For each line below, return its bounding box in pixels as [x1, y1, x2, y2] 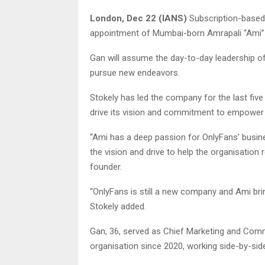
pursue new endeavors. [90, 67, 180, 79]
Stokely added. [90, 201, 146, 212]
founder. [90, 161, 122, 173]
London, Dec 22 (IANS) [90, 13, 187, 24]
